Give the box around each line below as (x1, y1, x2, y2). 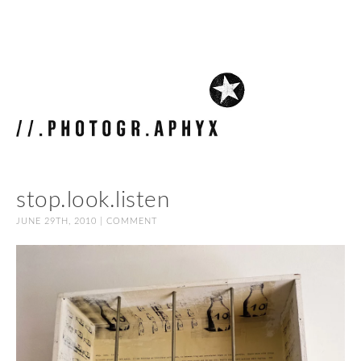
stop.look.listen (16, 189, 169, 211)
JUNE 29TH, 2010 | (16, 217, 106, 226)
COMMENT (106, 217, 157, 226)
